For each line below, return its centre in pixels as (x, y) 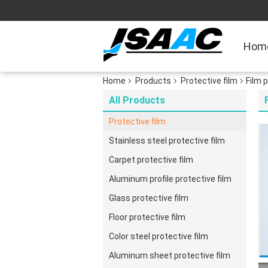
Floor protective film (147, 217)
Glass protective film (149, 198)
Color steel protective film (159, 236)
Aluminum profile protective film (170, 179)
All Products (137, 100)
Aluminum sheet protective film (170, 255)
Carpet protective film (151, 160)
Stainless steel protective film (167, 141)
